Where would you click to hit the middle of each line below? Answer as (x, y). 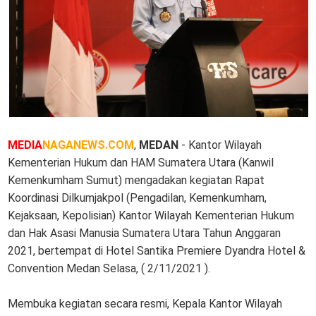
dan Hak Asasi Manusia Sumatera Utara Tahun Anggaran (145, 233)
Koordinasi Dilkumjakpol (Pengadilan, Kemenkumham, (138, 197)
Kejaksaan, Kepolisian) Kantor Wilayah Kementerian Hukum (151, 215)
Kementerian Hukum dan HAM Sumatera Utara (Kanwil (141, 162)
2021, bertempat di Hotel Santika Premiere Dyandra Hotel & (157, 250)
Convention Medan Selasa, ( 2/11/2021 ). (109, 268)
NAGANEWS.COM (89, 145)
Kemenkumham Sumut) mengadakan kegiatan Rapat (136, 180)
